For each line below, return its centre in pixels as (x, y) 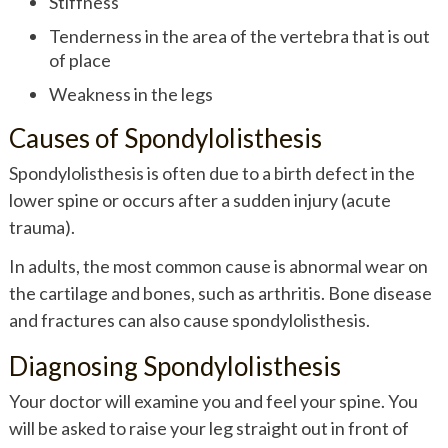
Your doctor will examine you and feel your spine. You (213, 400)
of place (79, 59)
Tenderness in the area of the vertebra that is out (239, 35)
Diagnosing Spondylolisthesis (174, 365)
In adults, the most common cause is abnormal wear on (218, 265)
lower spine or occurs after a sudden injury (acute (199, 199)
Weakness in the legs (130, 93)
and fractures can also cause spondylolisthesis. (189, 319)
